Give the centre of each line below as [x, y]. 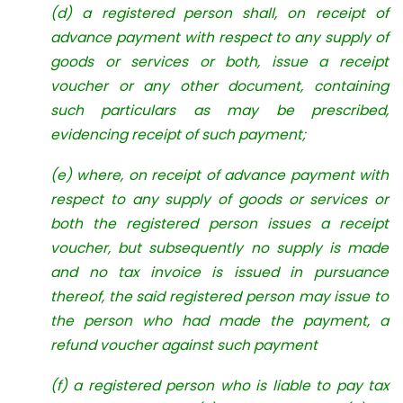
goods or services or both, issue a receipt [219, 62]
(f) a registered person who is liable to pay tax [219, 385]
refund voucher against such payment [184, 345]
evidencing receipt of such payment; [178, 134]
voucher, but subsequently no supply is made [219, 247]
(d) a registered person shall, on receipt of [219, 13]
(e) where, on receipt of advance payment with [219, 175]
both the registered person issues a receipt [219, 223]
